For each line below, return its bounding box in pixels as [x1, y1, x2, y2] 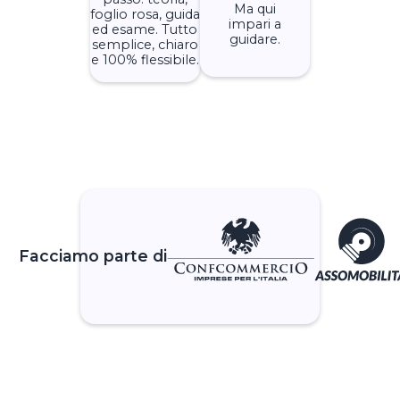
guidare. [229, 30, 281, 47]
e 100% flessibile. [90, 51, 199, 68]
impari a [229, 15, 282, 32]
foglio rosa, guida [89, 5, 200, 22]
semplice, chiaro [91, 36, 198, 53]
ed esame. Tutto [92, 21, 198, 37]
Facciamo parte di [18, 246, 167, 266]
